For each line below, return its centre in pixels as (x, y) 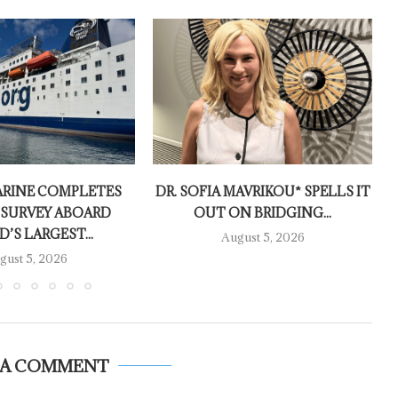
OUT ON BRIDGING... (263, 213)
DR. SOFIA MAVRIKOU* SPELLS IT (263, 192)
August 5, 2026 (263, 238)
